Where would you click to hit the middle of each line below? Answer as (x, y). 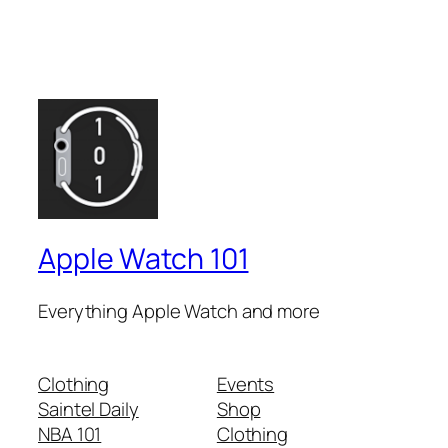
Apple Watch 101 (143, 258)
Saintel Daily (88, 409)
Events (245, 384)
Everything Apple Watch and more (179, 310)
